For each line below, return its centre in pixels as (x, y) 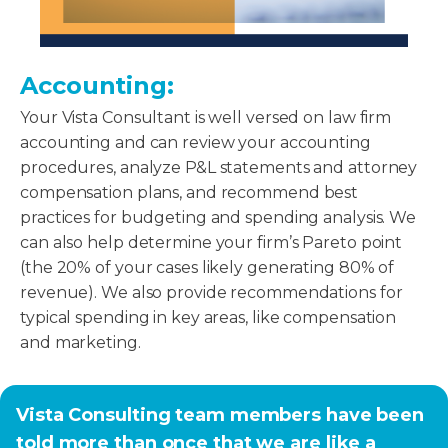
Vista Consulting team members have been (220, 415)
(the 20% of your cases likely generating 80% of (207, 267)
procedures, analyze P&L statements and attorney (219, 167)
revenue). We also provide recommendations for (211, 292)
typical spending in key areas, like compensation (208, 317)
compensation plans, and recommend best (189, 192)
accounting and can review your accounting (195, 142)
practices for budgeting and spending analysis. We (218, 217)
